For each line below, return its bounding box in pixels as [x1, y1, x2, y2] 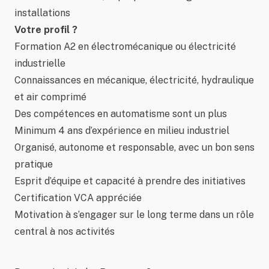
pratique [14, 159, 53, 170]
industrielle [14, 58, 65, 69]
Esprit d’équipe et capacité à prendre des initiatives [14, 175, 246, 187]
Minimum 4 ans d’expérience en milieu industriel [14, 125, 229, 136]
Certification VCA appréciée [14, 192, 142, 204]
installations [14, 7, 70, 19]
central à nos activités [14, 226, 115, 237]
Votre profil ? [14, 24, 77, 35]
